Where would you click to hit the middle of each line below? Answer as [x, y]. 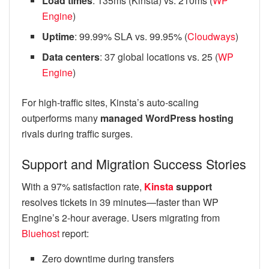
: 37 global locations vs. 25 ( [159, 56]
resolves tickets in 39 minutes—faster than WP [120, 202]
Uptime [59, 36]
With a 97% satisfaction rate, [83, 187]
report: [74, 234]
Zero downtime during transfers [108, 259]
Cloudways [212, 36]
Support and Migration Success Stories [134, 163]
